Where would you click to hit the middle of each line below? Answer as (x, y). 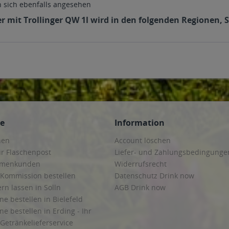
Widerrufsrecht (141, 164)
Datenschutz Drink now (154, 176)
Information (140, 123)
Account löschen (143, 140)
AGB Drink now (140, 187)
